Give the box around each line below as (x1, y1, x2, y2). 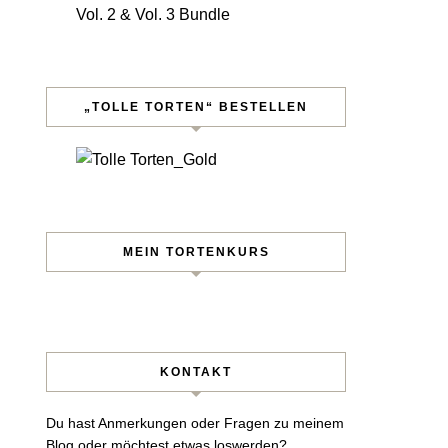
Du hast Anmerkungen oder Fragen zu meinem (46, 415, 344, 431)
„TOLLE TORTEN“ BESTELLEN (84, 100, 308, 114)
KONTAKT (160, 365, 232, 379)
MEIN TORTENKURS (122, 245, 270, 259)
